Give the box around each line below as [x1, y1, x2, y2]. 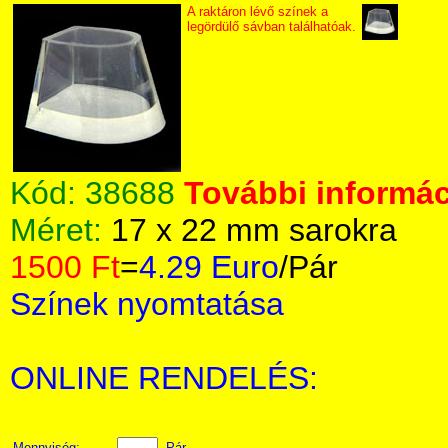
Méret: [10, 212, 111, 248]
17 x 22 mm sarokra [111, 212, 397, 248]
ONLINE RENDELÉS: [10, 360, 318, 396]
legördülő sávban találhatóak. [187, 19, 356, 34]
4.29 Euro [139, 249, 279, 285]
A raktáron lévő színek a [187, 4, 328, 19]
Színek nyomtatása [10, 286, 284, 322]
